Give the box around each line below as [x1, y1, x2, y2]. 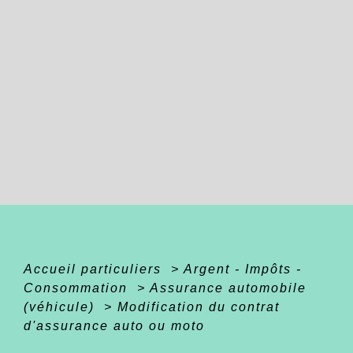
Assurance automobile [150, 281, 307, 295]
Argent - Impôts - [184, 262, 302, 276]
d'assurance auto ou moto [24, 318, 205, 333]
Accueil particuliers [24, 262, 166, 276]
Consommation [24, 281, 132, 295]
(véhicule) [24, 299, 99, 314]
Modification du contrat [117, 299, 280, 314]
